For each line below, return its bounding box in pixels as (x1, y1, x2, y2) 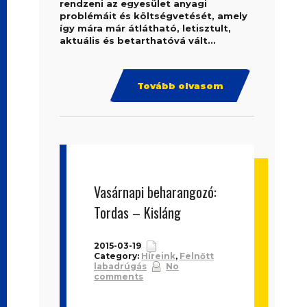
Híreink (141, 251, 176, 261)
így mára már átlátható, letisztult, (60, 23, 232, 34)
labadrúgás (94, 261, 147, 271)
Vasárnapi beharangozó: (94, 182, 217, 202)
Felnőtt (180, 251, 214, 261)
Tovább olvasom (136, 80, 223, 91)
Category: (94, 251, 142, 261)
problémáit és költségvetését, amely (60, 10, 248, 21)
